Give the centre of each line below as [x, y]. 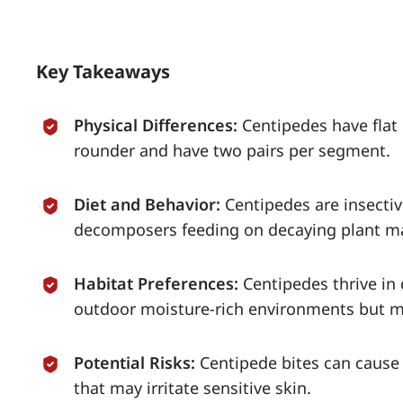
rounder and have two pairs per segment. [232, 150]
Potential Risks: [134, 363]
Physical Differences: [156, 125]
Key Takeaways [103, 72]
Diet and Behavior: [147, 204]
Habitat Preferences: [156, 283]
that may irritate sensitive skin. [193, 388]
